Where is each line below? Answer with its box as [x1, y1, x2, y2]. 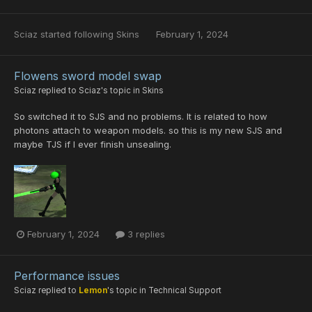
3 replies [125, 228, 165, 240]
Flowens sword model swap [14, 68, 162, 83]
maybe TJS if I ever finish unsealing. [14, 138, 171, 150]
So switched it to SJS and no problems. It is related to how [14, 110, 267, 122]
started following [38, 28, 116, 40]
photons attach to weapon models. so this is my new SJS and [14, 124, 282, 136]
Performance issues [14, 268, 120, 283]
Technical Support [148, 285, 221, 295]
